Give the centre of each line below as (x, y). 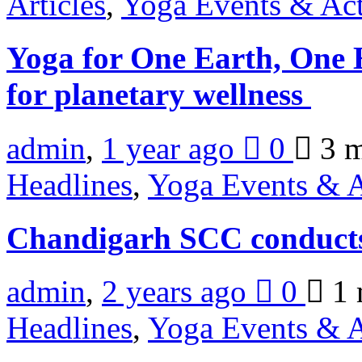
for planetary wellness (159, 95)
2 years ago (178, 292)
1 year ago (172, 148)
